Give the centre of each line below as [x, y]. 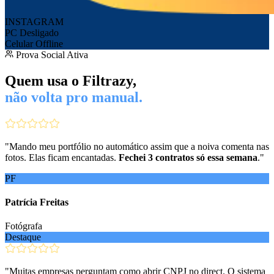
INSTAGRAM [34, 21]
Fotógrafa [24, 226]
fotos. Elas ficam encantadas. [62, 157]
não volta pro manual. [74, 97]
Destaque [23, 237]
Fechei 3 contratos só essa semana [188, 157]
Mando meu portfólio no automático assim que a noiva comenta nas [139, 146]
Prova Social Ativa [51, 54]
